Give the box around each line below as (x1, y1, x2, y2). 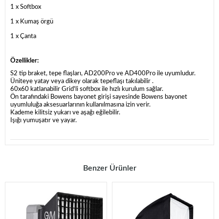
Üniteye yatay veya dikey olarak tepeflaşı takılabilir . (10, 78, 153, 85)
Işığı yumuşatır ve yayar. (10, 117, 77, 124)
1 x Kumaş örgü (10, 18, 53, 25)
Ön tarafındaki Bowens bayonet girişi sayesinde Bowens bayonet (10, 93, 187, 100)
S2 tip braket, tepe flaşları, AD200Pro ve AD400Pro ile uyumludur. (10, 70, 196, 77)
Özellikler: (10, 57, 39, 64)
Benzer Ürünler (83, 164, 136, 172)
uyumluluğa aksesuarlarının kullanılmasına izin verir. (10, 101, 151, 108)
